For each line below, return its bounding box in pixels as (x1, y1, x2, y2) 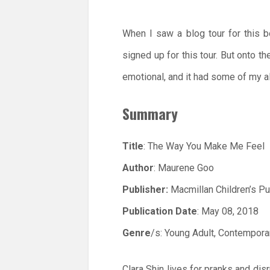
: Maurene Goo (154, 162, 214, 174)
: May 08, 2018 (197, 206, 259, 218)
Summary (122, 102, 178, 124)
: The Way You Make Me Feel (143, 140, 265, 152)
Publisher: (122, 184, 171, 196)
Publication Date (122, 206, 197, 218)
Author (122, 162, 154, 174)
